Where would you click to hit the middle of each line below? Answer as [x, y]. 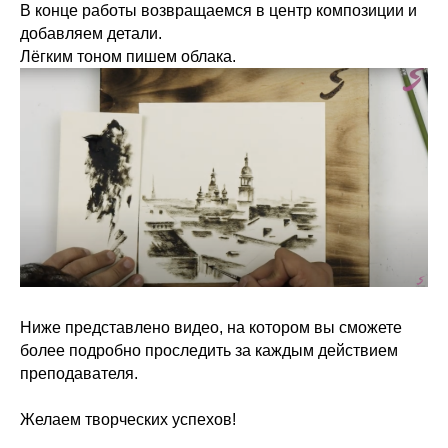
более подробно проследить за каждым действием [209, 351]
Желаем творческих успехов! [128, 420]
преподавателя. [79, 374]
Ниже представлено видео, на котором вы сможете [211, 328]
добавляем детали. [91, 33]
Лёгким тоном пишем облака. [128, 56]
